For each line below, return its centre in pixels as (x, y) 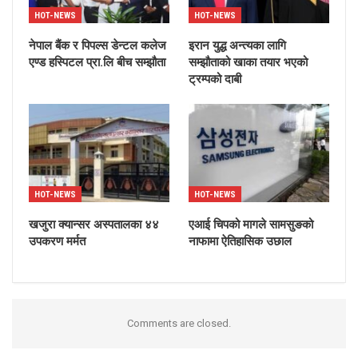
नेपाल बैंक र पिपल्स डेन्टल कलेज (97, 46)
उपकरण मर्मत (57, 242)
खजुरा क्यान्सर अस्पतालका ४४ (94, 225)
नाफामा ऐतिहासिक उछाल (240, 242)
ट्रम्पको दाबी (215, 80)
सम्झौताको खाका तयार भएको (248, 63)
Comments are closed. (179, 324)
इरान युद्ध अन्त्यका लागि (237, 46)
